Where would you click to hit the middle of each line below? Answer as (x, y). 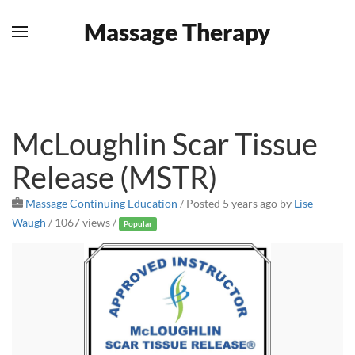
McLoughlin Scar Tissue (165, 143)
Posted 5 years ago (232, 204)
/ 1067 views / (82, 223)
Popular (138, 223)
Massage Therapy (177, 31)
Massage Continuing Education (101, 204)
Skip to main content (92, 45)
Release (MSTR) (115, 177)
